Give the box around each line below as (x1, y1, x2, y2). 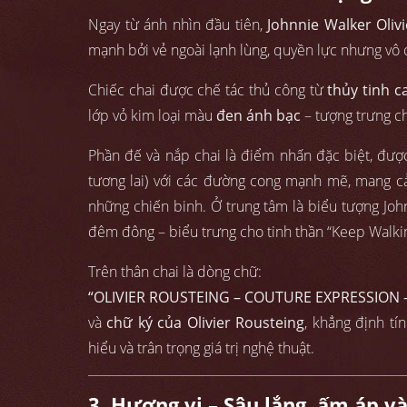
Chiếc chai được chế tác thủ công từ (88, 80, 328, 101)
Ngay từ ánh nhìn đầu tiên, (88, 15, 268, 35)
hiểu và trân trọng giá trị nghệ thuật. (88, 338, 314, 359)
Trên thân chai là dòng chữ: (88, 262, 262, 283)
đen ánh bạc (216, 105, 301, 126)
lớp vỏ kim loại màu (88, 105, 216, 126)
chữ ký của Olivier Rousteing (106, 313, 305, 333)
